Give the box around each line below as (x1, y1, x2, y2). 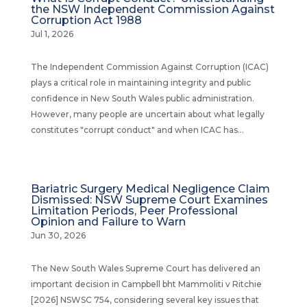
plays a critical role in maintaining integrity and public (30, 77, 251, 88)
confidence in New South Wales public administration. (30, 93, 254, 103)
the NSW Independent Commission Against (30, 3, 275, 16)
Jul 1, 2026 (30, 29, 73, 39)
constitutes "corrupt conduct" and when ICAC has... (30, 125, 244, 135)
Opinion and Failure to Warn (30, 215, 186, 228)
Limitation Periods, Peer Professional (30, 204, 238, 217)
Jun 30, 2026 (30, 230, 86, 241)
